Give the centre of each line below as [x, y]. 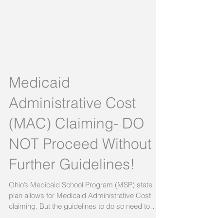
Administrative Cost [72, 165]
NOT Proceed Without [80, 206]
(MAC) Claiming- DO [76, 185]
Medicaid [39, 145]
